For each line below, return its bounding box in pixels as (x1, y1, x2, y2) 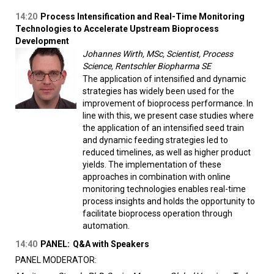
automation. (83, 221, 130, 231)
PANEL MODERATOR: (15, 255, 97, 265)
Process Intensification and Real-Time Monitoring (40, 12, 245, 22)
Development (15, 36, 69, 46)
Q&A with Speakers (73, 239, 149, 250)
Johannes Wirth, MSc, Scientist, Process (83, 49, 233, 59)
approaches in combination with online (83, 172, 231, 182)
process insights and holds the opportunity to (83, 196, 255, 207)
